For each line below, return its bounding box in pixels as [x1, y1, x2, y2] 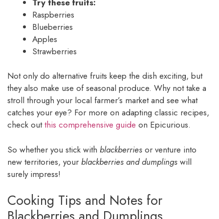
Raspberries [32, 8, 74, 21]
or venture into [142, 143, 197, 155]
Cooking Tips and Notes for [7, 191, 162, 210]
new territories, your [7, 155, 81, 168]
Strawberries [32, 45, 77, 57]
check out [7, 119, 44, 131]
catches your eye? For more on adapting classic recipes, [7, 107, 209, 119]
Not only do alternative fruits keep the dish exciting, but [7, 70, 202, 82]
